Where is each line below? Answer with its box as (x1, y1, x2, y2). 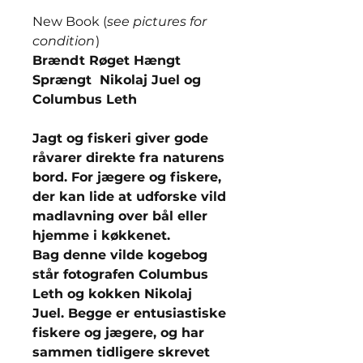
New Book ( (32, 14, 107, 29)
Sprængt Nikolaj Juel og (32, 72, 201, 88)
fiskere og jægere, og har (32, 325, 204, 340)
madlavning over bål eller (32, 208, 207, 224)
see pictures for (107, 14, 207, 29)
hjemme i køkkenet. (32, 228, 170, 243)
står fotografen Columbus (32, 267, 208, 282)
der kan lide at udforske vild (32, 189, 226, 204)
